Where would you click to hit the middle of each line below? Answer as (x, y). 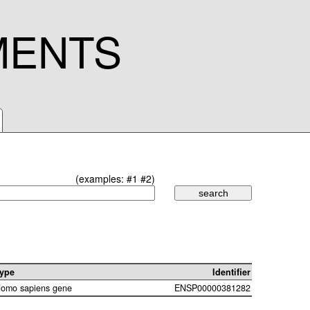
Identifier (231, 272)
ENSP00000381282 (212, 288)
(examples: (101, 179)
